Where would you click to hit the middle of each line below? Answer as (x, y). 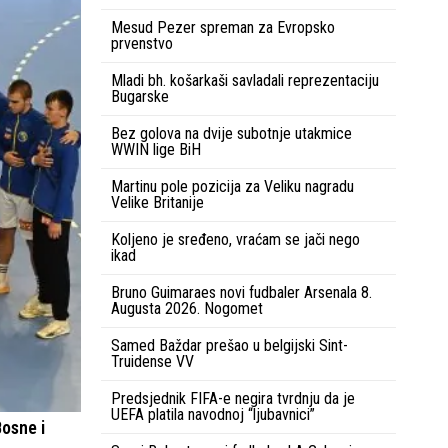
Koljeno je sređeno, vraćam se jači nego (235, 239)
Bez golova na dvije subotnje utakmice (231, 133)
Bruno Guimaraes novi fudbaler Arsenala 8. (241, 292)
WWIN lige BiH (156, 149)
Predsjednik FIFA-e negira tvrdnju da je (233, 398)
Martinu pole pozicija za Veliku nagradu (232, 186)
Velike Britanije (157, 202)
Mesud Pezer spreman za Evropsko (223, 27)
